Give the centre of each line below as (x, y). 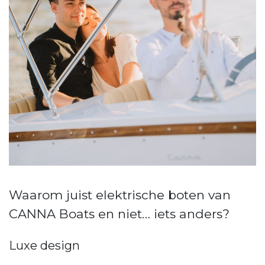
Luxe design (44, 246)
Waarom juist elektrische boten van (120, 195)
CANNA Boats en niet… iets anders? (119, 214)
